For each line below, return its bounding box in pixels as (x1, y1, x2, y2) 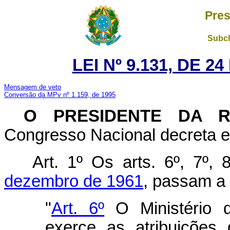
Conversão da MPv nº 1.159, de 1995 (4, 91, 116, 99)
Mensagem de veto (4, 83, 61, 91)
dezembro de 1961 (4, 172, 143, 190)
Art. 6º (51, 199, 105, 218)
